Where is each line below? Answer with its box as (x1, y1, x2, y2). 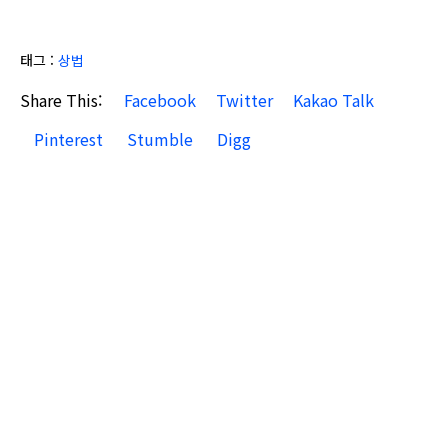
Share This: (20, 88, 110, 112)
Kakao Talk (293, 88, 374, 112)
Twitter (216, 88, 273, 112)
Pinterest (30, 127, 103, 151)
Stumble (123, 127, 193, 151)
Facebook (120, 88, 196, 112)
